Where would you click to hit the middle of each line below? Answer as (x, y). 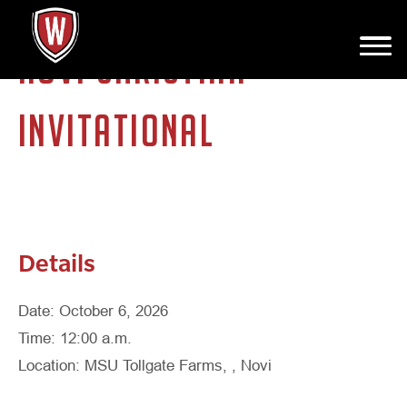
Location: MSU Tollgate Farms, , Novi (145, 366)
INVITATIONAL (117, 130)
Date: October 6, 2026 (93, 312)
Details (57, 262)
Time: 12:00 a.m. (75, 339)
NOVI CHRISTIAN (133, 68)
